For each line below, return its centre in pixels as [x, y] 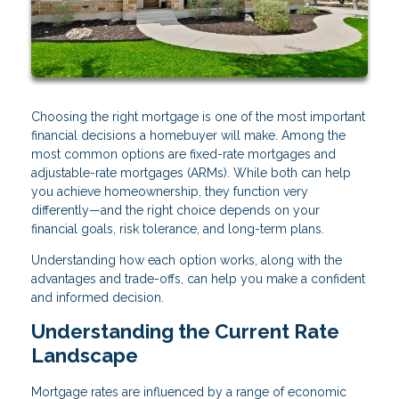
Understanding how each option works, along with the [187, 261]
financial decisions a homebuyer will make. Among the [188, 136]
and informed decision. [98, 298]
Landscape [85, 356]
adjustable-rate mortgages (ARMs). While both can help [191, 173]
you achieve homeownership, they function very [170, 192]
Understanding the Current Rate [185, 332]
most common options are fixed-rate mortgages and [183, 155]
